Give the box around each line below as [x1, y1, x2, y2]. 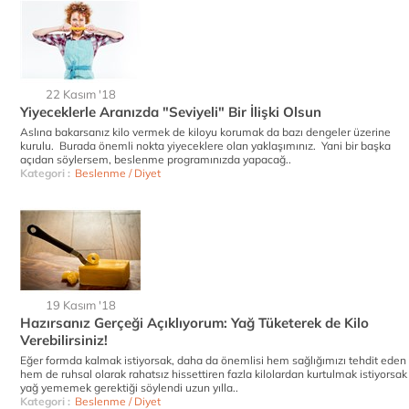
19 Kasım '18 [45, 298, 116, 312]
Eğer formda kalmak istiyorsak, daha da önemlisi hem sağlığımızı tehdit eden [20, 353, 406, 367]
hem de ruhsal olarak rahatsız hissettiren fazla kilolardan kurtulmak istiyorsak [20, 367, 407, 381]
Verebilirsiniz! [20, 331, 108, 349]
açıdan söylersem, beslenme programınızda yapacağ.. [20, 152, 291, 166]
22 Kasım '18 [45, 87, 116, 101]
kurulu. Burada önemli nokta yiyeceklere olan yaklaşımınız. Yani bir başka [20, 139, 391, 152]
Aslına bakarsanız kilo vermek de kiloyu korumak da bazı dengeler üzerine [20, 125, 391, 139]
